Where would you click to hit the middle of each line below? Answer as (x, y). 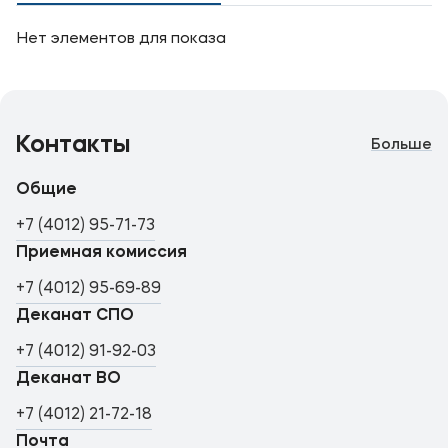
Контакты (73, 146)
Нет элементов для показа (121, 39)
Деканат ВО (68, 379)
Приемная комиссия (101, 253)
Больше (401, 145)
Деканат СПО (75, 316)
